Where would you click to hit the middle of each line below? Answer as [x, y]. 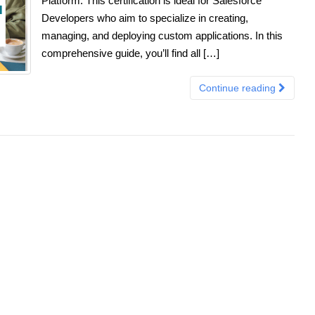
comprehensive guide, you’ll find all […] [130, 53]
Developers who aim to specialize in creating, [145, 18]
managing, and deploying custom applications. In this [162, 35]
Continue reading [239, 88]
